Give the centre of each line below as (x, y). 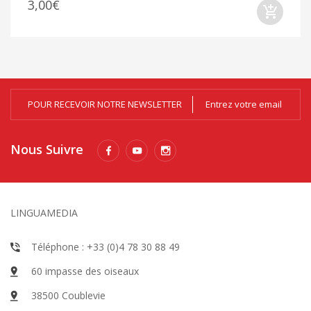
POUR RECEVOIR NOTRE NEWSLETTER (105, 104)
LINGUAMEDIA (44, 212)
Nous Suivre (47, 149)
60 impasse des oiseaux (85, 271)
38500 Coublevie (68, 295)
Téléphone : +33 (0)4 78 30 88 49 (106, 246)
